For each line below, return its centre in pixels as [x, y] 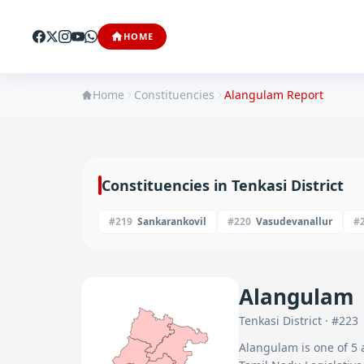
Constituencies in [167, 185]
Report [303, 95]
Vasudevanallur [294, 221]
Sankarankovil [172, 221]
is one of [325, 347]
